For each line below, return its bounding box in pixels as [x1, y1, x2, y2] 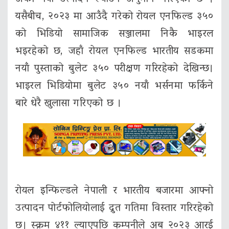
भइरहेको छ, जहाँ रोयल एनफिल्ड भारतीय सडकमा [15, 42, 214, 62]
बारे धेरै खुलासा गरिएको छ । [15, 94, 122, 114]
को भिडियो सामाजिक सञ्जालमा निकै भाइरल [15, 25, 214, 44]
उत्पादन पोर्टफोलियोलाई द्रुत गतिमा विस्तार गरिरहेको [15, 199, 214, 219]
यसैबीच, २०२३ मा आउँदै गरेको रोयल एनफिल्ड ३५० [15, 7, 214, 27]
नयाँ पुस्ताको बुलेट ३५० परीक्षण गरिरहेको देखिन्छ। [15, 59, 214, 79]
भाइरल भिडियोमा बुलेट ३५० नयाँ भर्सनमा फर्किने [15, 77, 214, 97]
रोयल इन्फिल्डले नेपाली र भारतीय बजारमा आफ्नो [15, 181, 214, 201]
